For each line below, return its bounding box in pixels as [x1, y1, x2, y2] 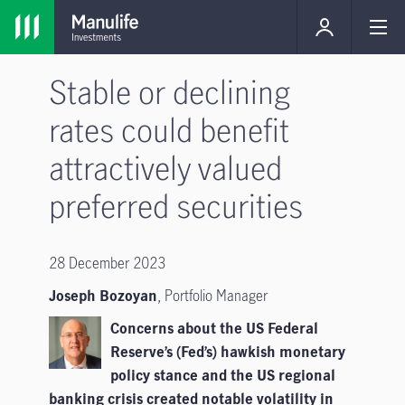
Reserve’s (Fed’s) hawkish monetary [109, 342, 345, 362]
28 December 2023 [48, 253, 165, 273]
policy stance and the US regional [109, 365, 335, 385]
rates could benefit [48, 108, 289, 151]
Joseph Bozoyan [48, 286, 157, 306]
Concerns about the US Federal [109, 318, 318, 338]
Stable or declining [48, 70, 291, 113]
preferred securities [48, 184, 303, 227]
